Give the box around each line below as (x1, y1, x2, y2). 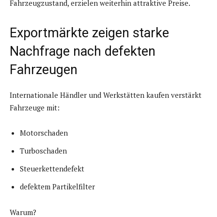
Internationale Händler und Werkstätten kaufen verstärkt (10, 90, 201, 100)
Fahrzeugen (10, 62, 77, 78)
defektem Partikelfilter (20, 182, 95, 192)
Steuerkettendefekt (20, 164, 84, 174)
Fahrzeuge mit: (10, 103, 60, 113)
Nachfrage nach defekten (10, 44, 155, 60)
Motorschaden (20, 128, 68, 138)
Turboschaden (20, 146, 67, 156)
